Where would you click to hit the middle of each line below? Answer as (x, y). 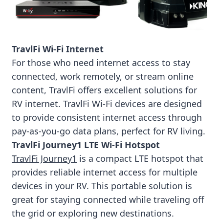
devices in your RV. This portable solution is (102, 186)
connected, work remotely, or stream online (103, 76)
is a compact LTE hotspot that (140, 158)
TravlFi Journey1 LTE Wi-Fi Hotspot (86, 144)
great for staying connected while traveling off (108, 199)
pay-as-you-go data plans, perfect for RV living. (109, 131)
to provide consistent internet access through (107, 117)
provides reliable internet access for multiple (105, 172)
